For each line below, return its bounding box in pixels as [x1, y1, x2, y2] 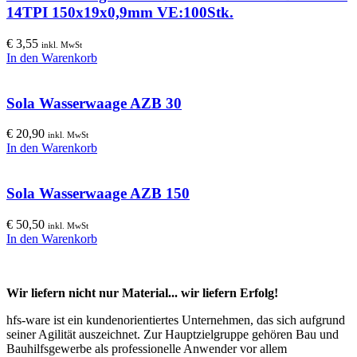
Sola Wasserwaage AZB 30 [6, 94, 182, 112]
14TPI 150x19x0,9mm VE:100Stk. [6, 4, 233, 22]
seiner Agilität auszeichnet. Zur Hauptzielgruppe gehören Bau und [6, 327, 339, 341]
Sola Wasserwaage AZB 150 [6, 185, 190, 202]
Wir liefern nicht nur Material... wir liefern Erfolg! [6, 285, 278, 300]
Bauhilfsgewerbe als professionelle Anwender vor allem [6, 341, 287, 355]
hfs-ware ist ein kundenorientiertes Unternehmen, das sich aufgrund [6, 312, 345, 327]
